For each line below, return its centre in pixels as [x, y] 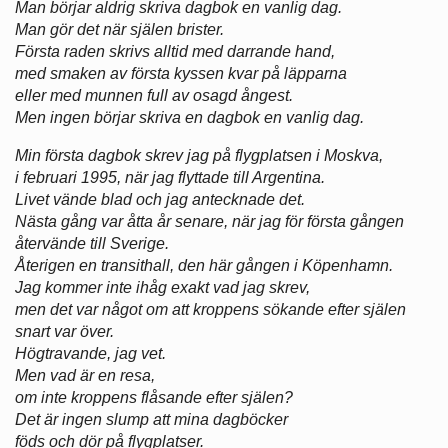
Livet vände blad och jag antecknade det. [160, 199]
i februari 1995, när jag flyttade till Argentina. [170, 177]
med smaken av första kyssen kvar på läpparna [181, 73]
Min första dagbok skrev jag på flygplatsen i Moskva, [199, 155]
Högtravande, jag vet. [90, 353]
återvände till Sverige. [92, 243]
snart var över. [64, 331]
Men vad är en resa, [85, 375]
